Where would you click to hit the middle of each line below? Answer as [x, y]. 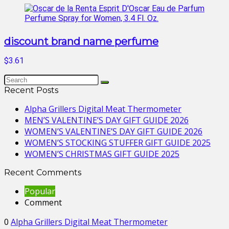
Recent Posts [31, 90]
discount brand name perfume [81, 41]
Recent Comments [43, 173]
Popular [40, 191]
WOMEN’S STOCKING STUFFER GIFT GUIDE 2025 [118, 143]
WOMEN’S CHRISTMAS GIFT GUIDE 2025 [102, 154]
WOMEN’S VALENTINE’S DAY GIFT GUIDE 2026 [113, 131]
